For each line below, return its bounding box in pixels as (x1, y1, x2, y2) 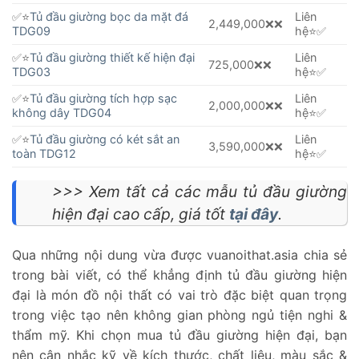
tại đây (229, 204, 278, 224)
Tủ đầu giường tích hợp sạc (30, 91, 177, 106)
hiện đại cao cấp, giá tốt (52, 204, 229, 224)
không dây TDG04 (12, 106, 111, 120)
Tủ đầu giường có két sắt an (30, 132, 179, 147)
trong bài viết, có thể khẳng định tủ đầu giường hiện (12, 267, 347, 284)
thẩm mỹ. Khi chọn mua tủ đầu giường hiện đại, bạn (12, 327, 347, 344)
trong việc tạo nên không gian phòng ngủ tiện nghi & (12, 307, 347, 324)
